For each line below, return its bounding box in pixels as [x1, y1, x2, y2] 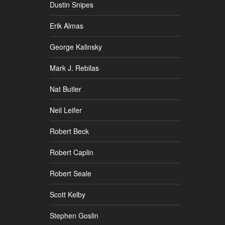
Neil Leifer [50, 104, 82, 115]
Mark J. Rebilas [50, 62, 99, 73]
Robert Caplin [50, 147, 93, 157]
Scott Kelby [50, 189, 85, 199]
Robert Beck [50, 126, 89, 136]
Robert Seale [50, 168, 91, 178]
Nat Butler [50, 83, 81, 94]
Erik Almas [50, 20, 83, 31]
